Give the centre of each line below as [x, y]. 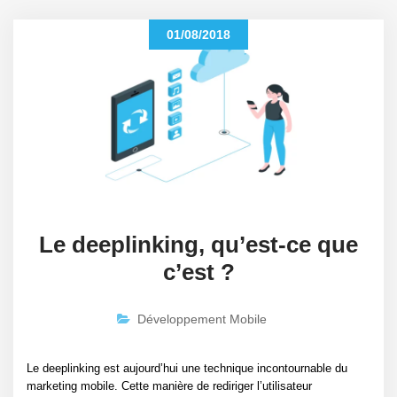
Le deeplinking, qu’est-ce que [198, 245]
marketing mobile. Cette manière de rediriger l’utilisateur [169, 386]
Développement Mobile [202, 319]
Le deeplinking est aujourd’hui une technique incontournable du [187, 369]
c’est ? [198, 272]
